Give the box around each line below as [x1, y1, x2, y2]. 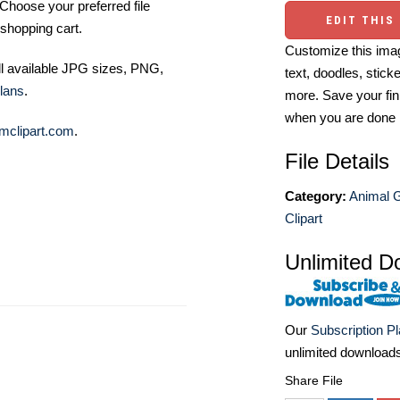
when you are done [285, 110, 396, 125]
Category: [285, 188, 346, 204]
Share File [285, 373, 343, 388]
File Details [285, 149, 389, 173]
